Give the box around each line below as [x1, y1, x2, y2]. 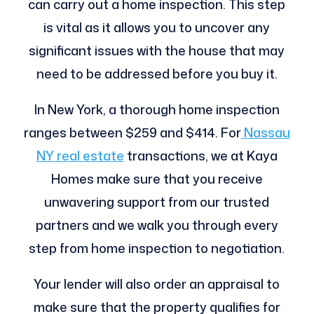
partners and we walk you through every [35, 216, 278, 235]
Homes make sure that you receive [50, 170, 263, 189]
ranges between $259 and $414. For [23, 123, 241, 142]
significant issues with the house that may [29, 41, 285, 60]
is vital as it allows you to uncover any [43, 18, 271, 37]
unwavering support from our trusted [44, 193, 270, 212]
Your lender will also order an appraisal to [34, 275, 280, 294]
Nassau [240, 123, 290, 142]
